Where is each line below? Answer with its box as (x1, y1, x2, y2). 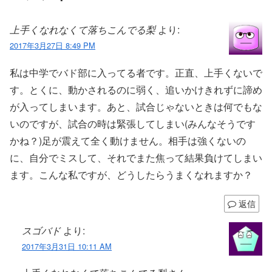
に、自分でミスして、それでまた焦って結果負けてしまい (10, 150, 262, 165)
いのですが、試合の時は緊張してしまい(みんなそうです (10, 116, 256, 131)
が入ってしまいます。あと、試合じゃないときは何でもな (10, 99, 262, 114)
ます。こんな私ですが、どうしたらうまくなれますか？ (10, 167, 253, 182)
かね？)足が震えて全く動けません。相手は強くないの (10, 133, 246, 148)
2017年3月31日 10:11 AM (22, 240, 112, 252)
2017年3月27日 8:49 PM (10, 39, 95, 52)
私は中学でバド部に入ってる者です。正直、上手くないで (10, 65, 262, 80)
